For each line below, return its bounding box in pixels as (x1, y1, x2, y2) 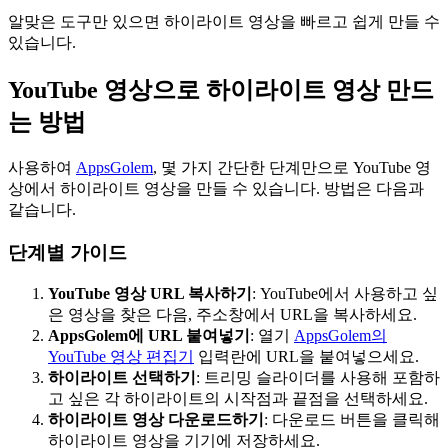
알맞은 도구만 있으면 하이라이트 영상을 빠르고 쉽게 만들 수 (8, 13, 440, 31)
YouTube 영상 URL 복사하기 (48, 285, 252, 303)
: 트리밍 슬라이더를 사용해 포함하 (196, 369, 440, 387)
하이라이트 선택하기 (48, 369, 196, 387)
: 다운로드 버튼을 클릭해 (264, 411, 440, 429)
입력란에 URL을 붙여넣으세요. (194, 348, 419, 366)
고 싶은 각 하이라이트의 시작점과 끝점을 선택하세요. (48, 390, 428, 408)
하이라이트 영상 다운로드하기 (48, 411, 264, 429)
